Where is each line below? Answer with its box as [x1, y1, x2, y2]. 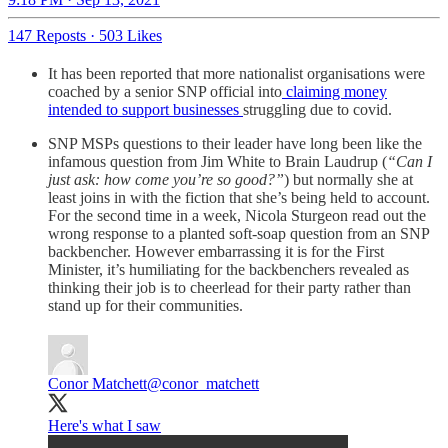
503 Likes [99, 27, 162, 45]
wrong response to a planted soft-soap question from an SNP [48, 225, 429, 243]
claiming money [282, 83, 387, 101]
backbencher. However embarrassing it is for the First [48, 243, 384, 261]
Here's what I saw [48, 417, 161, 435]
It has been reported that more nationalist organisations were [48, 65, 425, 83]
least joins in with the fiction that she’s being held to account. [48, 189, 430, 207]
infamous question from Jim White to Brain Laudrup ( [48, 153, 387, 171]
